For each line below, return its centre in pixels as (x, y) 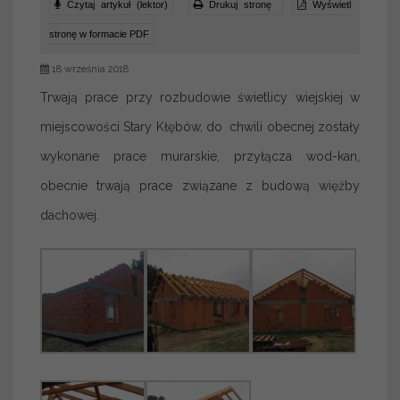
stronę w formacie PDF (99, 34)
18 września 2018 (89, 69)
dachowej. (70, 215)
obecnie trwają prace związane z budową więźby (200, 186)
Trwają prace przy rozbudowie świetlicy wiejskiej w (200, 97)
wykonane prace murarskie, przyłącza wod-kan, (200, 156)
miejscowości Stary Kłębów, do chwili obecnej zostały (200, 127)
